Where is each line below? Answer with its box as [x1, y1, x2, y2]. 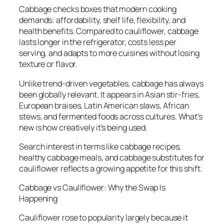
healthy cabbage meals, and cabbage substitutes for [19, 151, 204, 163]
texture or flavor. [19, 58, 78, 70]
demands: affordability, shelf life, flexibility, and [19, 14, 185, 26]
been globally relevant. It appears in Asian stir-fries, [19, 88, 200, 100]
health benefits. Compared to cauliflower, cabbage [19, 25, 199, 37]
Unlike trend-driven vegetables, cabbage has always [19, 77, 203, 89]
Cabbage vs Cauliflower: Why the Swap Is [19, 182, 166, 193]
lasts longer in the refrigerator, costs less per [19, 36, 177, 48]
